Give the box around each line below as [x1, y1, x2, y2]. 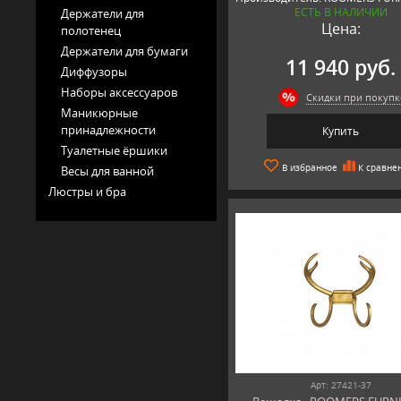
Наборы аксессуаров [61, 83, 177, 100]
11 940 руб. [286, 53, 397, 81]
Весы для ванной [61, 162, 154, 179]
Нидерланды [235, 4, 303, 21]
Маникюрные [61, 104, 138, 121]
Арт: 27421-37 [310, 378, 371, 391]
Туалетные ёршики [61, 141, 167, 158]
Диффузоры [61, 63, 127, 80]
